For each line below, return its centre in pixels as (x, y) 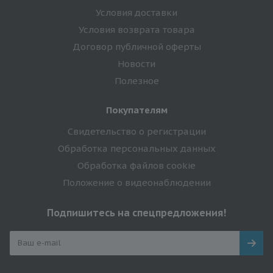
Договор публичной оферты (136, 46)
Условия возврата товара (136, 29)
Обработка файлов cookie (136, 165)
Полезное (136, 80)
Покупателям (136, 110)
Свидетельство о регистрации (136, 131)
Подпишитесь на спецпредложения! (136, 212)
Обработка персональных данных (136, 148)
